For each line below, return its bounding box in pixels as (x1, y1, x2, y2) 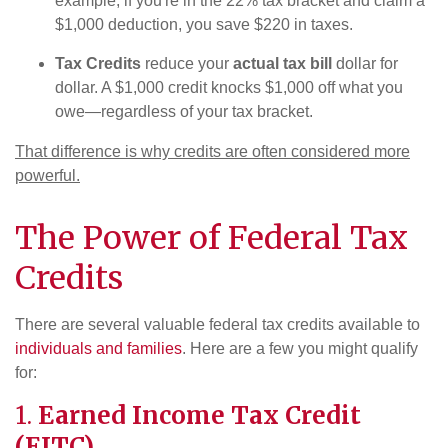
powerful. (15, 167, 80, 185)
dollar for (332, 55, 398, 73)
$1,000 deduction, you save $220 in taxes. (55, 16, 353, 34)
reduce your (141, 55, 233, 73)
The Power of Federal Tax (15, 218, 408, 259)
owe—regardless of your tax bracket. (55, 103, 313, 121)
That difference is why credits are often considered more (15, 143, 410, 161)
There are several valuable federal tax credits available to (15, 316, 420, 334)
